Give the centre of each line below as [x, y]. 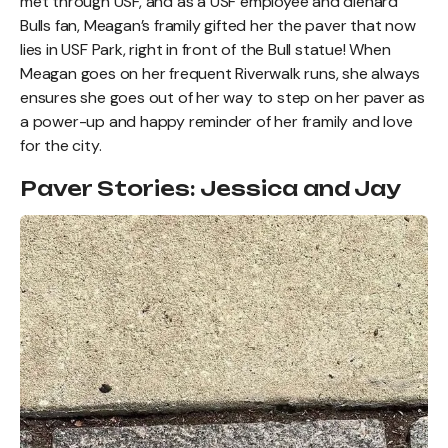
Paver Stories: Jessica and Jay [210, 188]
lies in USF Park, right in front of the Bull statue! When [205, 49]
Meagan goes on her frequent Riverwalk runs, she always [220, 73]
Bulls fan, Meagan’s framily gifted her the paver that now [218, 25]
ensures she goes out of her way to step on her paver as [222, 97]
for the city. [63, 145]
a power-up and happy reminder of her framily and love [216, 121]
